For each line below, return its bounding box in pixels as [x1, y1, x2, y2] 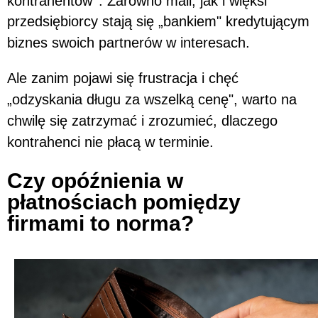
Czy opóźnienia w [7, 169, 183, 193]
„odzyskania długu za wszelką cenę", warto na [7, 92, 297, 108]
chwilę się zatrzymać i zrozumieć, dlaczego [7, 113, 278, 129]
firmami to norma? [7, 212, 194, 236]
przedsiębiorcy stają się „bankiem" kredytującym [7, 13, 309, 30]
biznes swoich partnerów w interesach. [7, 35, 250, 51]
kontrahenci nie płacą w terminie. [7, 134, 214, 150]
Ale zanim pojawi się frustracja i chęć [7, 70, 238, 87]
